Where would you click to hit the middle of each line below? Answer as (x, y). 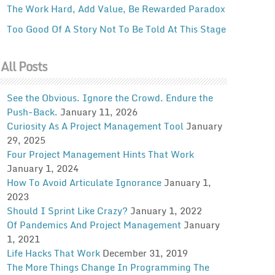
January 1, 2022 (166, 210)
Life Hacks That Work (53, 253)
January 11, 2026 (99, 111)
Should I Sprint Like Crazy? (67, 210)
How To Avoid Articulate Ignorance (84, 182)
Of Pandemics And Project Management (94, 224)
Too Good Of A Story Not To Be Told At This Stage (116, 29)
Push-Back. (32, 111)
